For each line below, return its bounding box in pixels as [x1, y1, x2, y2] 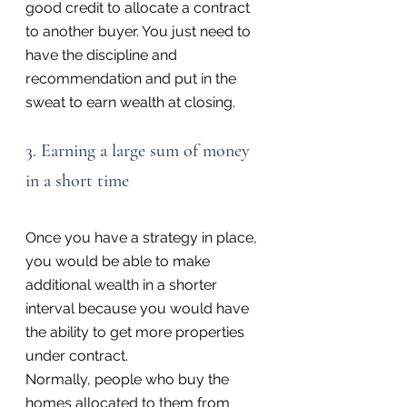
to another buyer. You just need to [25, 23, 254, 41]
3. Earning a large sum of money [25, 140, 254, 163]
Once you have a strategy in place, [25, 229, 261, 247]
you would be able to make [25, 253, 213, 271]
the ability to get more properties [25, 323, 248, 342]
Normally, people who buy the [25, 371, 233, 389]
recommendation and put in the [25, 70, 240, 88]
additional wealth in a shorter [25, 276, 221, 294]
